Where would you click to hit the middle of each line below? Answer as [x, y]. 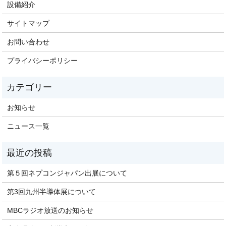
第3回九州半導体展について [52, 191]
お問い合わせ [29, 42]
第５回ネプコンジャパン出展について [67, 173]
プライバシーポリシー [43, 60]
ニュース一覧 [29, 126]
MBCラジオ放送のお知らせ [50, 210]
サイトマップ [29, 23]
